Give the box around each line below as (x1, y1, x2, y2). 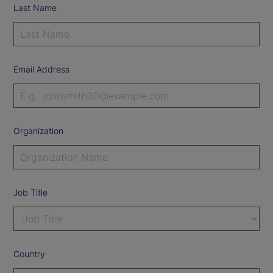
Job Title (13, 186, 48, 197)
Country (13, 248, 45, 259)
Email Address (13, 63, 69, 74)
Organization (13, 125, 63, 136)
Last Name (13, 2, 57, 13)
